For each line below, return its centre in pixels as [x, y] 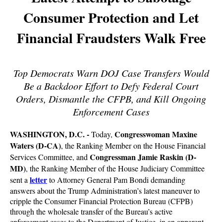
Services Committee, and [50, 157]
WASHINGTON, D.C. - [51, 134]
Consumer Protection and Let [111, 18]
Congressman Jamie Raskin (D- [143, 157]
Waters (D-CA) [35, 145]
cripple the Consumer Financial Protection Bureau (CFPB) [101, 201]
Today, [103, 134]
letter [38, 180]
